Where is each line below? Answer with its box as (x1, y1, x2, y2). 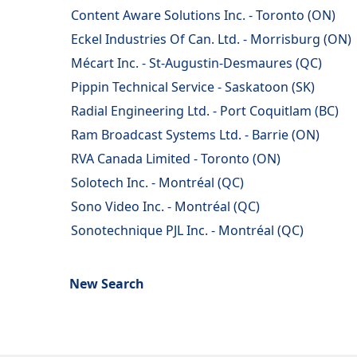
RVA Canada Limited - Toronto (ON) (71, 150, 280, 168)
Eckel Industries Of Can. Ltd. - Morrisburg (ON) (71, 30, 351, 49)
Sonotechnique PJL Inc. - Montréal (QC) (71, 222, 304, 240)
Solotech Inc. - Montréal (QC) (71, 174, 244, 192)
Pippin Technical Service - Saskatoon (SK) (71, 78, 315, 96)
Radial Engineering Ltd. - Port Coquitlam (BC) (71, 102, 339, 120)
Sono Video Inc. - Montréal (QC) (71, 198, 260, 216)
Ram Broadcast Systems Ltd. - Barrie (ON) (71, 126, 320, 144)
